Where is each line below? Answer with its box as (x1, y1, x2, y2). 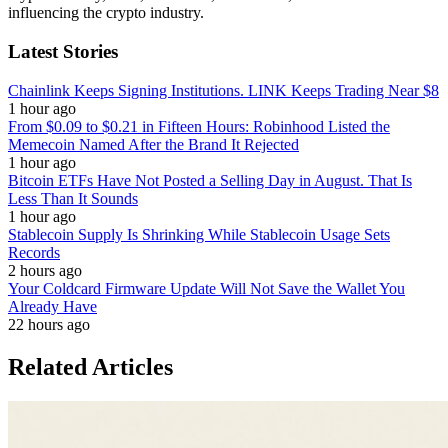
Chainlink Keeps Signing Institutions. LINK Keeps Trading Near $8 (8, 81, 439, 99)
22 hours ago (8, 315, 90, 333)
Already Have (8, 297, 97, 315)
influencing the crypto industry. (8, 4, 204, 22)
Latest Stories (8, 41, 118, 63)
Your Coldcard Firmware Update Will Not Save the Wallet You (8, 279, 405, 297)
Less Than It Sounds (8, 189, 138, 207)
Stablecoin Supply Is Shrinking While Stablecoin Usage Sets (8, 225, 390, 243)
